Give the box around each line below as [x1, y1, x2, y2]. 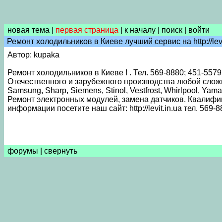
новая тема [7, 26, 50, 34]
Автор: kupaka [7, 51, 61, 59]
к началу [124, 26, 156, 34]
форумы [7, 147, 38, 155]
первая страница [55, 26, 118, 34]
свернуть [44, 147, 77, 155]
